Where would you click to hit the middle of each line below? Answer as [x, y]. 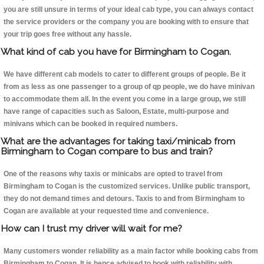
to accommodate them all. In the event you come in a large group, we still [125, 99]
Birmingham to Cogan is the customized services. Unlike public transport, [127, 187]
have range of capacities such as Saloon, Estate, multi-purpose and [116, 112]
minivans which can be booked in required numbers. [90, 124]
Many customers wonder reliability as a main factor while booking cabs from [131, 251]
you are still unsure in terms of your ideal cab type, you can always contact [128, 10]
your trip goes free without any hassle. [67, 34]
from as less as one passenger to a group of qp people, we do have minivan [129, 87]
